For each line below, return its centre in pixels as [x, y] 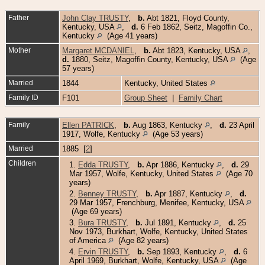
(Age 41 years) [131, 35]
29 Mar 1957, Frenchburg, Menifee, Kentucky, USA [158, 202]
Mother [20, 50]
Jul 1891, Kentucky [178, 222]
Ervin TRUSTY [103, 251]
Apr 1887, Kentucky [189, 193]
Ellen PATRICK [88, 125]
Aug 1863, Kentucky [168, 125]
